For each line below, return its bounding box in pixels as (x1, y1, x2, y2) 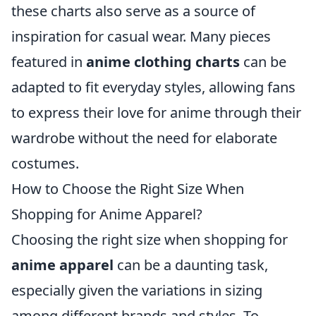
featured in (11, 52, 86, 72)
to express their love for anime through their (11, 103, 301, 123)
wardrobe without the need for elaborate (11, 128, 277, 148)
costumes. (11, 154, 79, 174)
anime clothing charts (86, 52, 240, 72)
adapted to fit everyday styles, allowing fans (11, 78, 296, 97)
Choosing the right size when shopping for (11, 230, 288, 250)
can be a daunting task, (114, 255, 268, 275)
